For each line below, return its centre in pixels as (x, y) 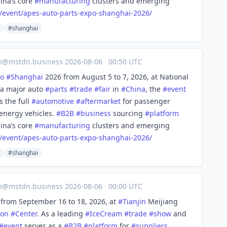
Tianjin (134, 201)
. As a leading (61, 214)
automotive (55, 101)
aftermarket (101, 101)
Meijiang (162, 201)
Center (26, 214)
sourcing (128, 113)
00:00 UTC (124, 186)
